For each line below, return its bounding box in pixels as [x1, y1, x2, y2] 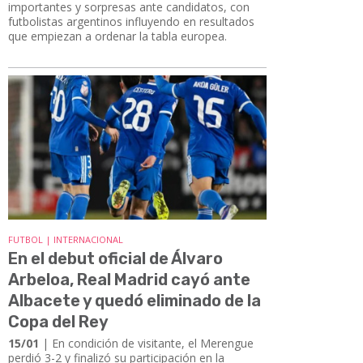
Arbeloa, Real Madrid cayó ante [8, 270, 250, 290]
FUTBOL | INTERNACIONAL [8, 233, 123, 246]
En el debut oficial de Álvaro [8, 249, 223, 269]
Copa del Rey [8, 312, 109, 332]
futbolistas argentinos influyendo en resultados [8, 13, 254, 29]
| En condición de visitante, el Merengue [39, 335, 254, 352]
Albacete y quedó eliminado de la [8, 291, 261, 311]
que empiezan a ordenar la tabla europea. [8, 28, 227, 44]
